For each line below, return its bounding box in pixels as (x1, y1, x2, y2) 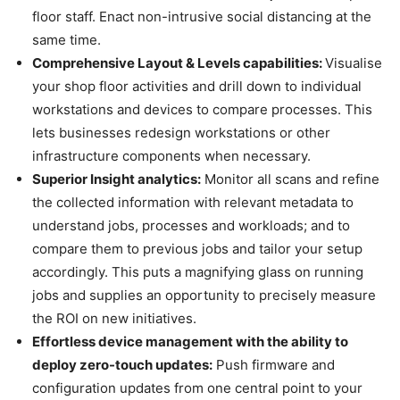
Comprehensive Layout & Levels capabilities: (32, 54, 325, 71)
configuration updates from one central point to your (32, 379, 362, 396)
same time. (32, 30, 101, 48)
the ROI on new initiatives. (32, 309, 196, 327)
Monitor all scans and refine (201, 170, 379, 187)
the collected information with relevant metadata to (32, 193, 354, 211)
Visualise (325, 54, 382, 71)
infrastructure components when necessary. (32, 146, 311, 164)
